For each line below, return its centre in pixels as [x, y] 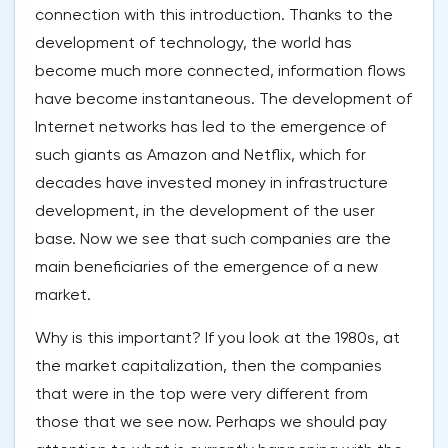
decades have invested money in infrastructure [211, 183]
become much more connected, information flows [220, 71]
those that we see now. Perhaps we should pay [211, 422]
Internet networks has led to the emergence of [210, 127]
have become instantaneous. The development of [223, 99]
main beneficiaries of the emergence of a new [206, 267]
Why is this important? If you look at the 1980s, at [217, 338]
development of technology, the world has [193, 43]
